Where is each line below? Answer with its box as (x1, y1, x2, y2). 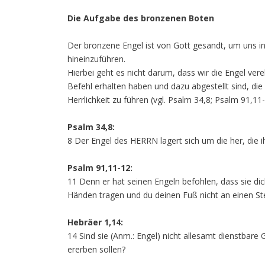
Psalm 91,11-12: (67, 162, 132, 173)
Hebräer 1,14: (67, 216, 123, 228)
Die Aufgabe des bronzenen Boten (67, 12, 214, 24)
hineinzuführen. (67, 53, 125, 64)
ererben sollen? (67, 244, 125, 255)
